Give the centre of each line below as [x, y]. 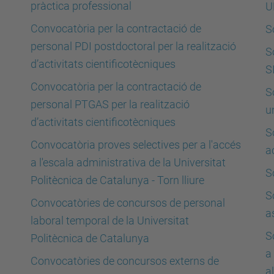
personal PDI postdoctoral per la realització [133, 46]
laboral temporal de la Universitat [110, 220]
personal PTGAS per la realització [110, 104]
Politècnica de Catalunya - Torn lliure [117, 180]
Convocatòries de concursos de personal [128, 203]
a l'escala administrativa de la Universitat [128, 162]
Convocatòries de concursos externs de [125, 261]
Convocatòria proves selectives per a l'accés [136, 145]
